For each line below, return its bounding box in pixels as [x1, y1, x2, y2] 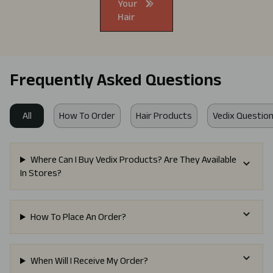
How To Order [59, 110, 115, 121]
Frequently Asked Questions [10, 70, 221, 90]
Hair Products [136, 110, 192, 121]
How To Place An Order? [30, 211, 126, 222]
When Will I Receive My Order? [30, 255, 148, 266]
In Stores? [20, 168, 62, 179]
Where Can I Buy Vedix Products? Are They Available [30, 154, 236, 165]
